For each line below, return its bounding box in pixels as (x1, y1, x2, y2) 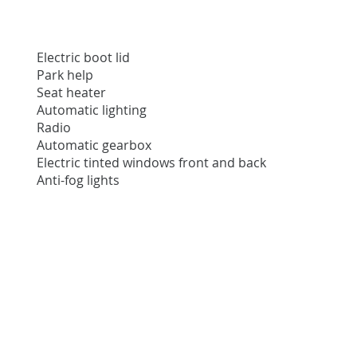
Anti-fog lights (37, 171, 120, 190)
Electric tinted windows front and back (37, 154, 267, 172)
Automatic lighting (37, 101, 147, 120)
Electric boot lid (37, 49, 131, 67)
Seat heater (37, 84, 107, 102)
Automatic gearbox (37, 136, 152, 155)
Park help (37, 66, 94, 84)
